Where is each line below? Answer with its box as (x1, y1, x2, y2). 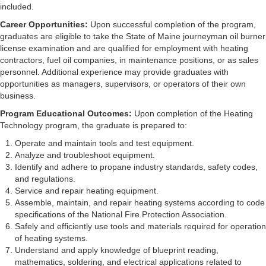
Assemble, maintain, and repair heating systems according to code (15, 198, 265, 207)
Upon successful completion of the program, (88, 20, 256, 29)
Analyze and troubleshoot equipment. (15, 150, 155, 160)
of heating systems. (15, 233, 88, 243)
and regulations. (15, 174, 75, 183)
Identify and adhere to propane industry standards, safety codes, (15, 162, 258, 172)
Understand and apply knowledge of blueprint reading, (15, 245, 218, 255)
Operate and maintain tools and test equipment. (15, 138, 194, 148)
